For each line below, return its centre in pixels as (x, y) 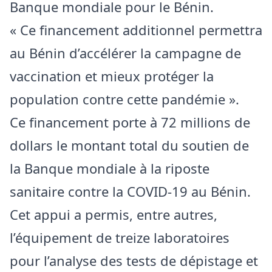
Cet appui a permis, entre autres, (114, 214)
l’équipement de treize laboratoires (120, 237)
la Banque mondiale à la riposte (110, 168)
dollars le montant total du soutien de (129, 145)
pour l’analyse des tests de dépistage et (134, 260)
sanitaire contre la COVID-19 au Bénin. (130, 191)
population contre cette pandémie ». (124, 99)
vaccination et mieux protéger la (112, 76)
